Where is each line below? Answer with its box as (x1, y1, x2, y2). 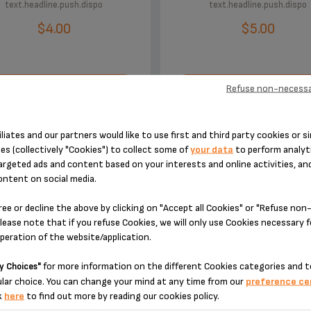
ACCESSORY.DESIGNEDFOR (43, 207, 268, 228)
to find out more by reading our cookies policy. (24, 289, 219, 301)
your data (190, 143, 233, 155)
